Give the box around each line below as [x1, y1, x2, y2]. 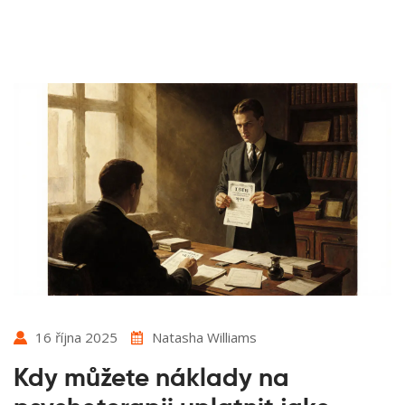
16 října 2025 [35, 328, 118, 347]
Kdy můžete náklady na [14, 366, 289, 392]
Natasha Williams [152, 328, 257, 347]
